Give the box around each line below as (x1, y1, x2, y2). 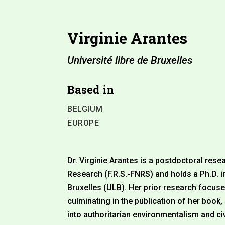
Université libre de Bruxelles (67, 54, 193, 66)
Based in (67, 82, 115, 97)
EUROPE (67, 118, 99, 128)
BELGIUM (67, 104, 103, 114)
